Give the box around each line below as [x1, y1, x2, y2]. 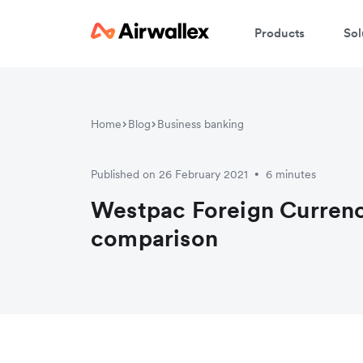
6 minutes [266, 167, 316, 181]
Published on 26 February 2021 [91, 167, 248, 181]
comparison [91, 224, 218, 253]
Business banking [157, 117, 244, 131]
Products [254, 24, 305, 41]
